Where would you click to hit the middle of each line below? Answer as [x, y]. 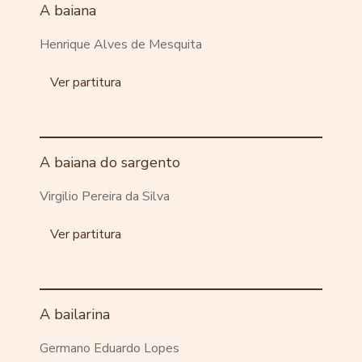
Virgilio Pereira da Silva [105, 197]
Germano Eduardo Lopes [110, 349]
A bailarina [75, 315]
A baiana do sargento [110, 163]
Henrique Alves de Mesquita [121, 45]
